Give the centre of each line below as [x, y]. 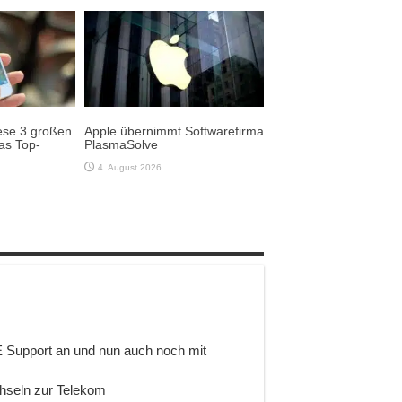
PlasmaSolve [121, 144]
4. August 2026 [130, 167]
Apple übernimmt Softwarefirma [174, 131]
